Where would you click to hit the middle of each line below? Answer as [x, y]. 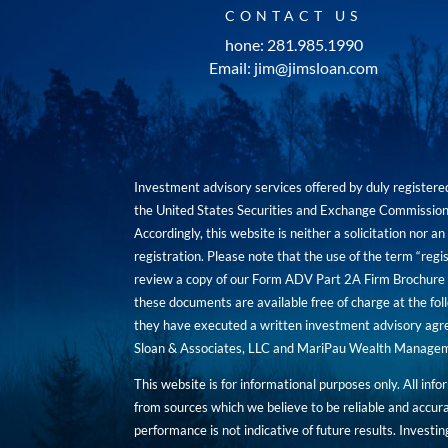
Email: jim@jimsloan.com [294, 68]
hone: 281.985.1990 [293, 45]
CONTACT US [294, 16]
